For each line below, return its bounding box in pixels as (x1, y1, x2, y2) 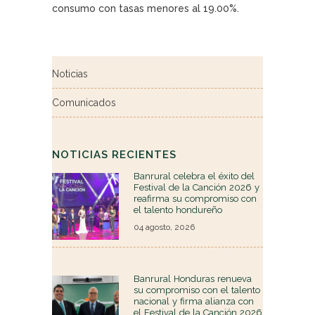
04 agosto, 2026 (134, 221, 195, 232)
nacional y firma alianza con (134, 295, 254, 307)
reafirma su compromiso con (134, 193, 257, 204)
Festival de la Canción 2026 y (134, 181, 259, 193)
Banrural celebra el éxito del (134, 170, 255, 181)
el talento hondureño (134, 204, 222, 215)
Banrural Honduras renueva (134, 273, 252, 284)
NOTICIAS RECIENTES (52, 148, 176, 161)
